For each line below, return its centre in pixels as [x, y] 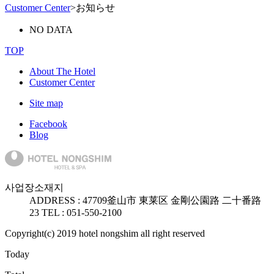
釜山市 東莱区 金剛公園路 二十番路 [184, 201]
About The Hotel [62, 72]
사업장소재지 [34, 188]
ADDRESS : [56, 201]
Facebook [48, 124]
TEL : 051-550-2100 [82, 213]
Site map [46, 103]
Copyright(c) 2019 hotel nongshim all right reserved [105, 234]
